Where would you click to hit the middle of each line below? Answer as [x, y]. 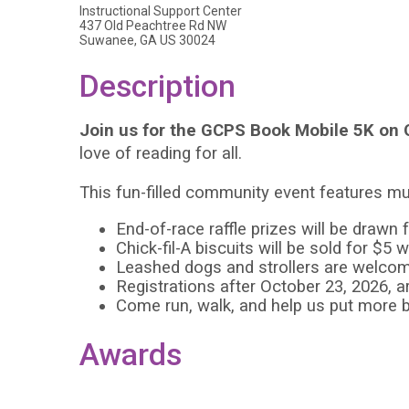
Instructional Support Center [161, 11]
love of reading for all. [161, 153]
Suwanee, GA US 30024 [147, 41]
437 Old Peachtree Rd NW [153, 26]
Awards [131, 355]
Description [157, 87]
